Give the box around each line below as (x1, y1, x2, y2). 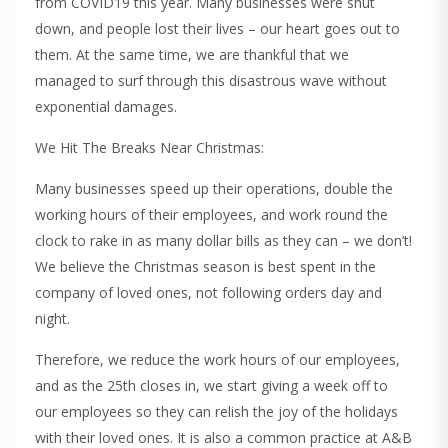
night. (35, 308, 70, 328)
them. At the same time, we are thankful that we (35, 44, 349, 64)
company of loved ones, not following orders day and (35, 282, 382, 302)
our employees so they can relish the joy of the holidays (35, 401, 398, 421)
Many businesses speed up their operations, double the (35, 178, 393, 198)
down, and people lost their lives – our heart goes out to (35, 18, 400, 38)
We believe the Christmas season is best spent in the (35, 256, 376, 276)
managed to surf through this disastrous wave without (35, 70, 387, 90)
